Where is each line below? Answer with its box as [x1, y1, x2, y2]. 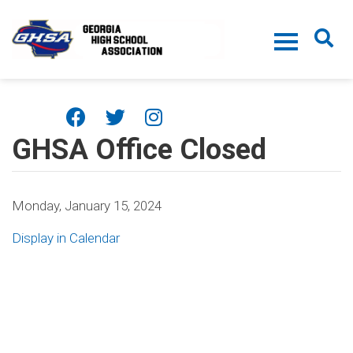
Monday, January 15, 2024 [12, 198, 162, 214]
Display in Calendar [12, 230, 120, 246]
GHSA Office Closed [12, 133, 266, 166]
